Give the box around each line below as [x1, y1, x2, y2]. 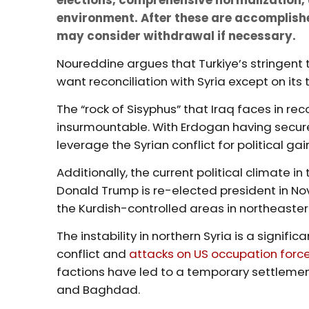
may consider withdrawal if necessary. [57, 27, 297, 44]
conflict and [57, 245, 130, 262]
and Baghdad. [57, 281, 143, 298]
